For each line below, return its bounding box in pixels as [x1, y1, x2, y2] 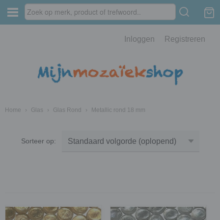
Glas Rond [53, 107, 82, 113]
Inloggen [124, 35, 155, 43]
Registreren [165, 35, 205, 43]
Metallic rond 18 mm [91, 107, 145, 113]
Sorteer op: [21, 137, 62, 145]
